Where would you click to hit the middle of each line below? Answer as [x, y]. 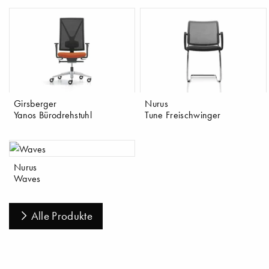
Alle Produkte [62, 216]
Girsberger [35, 103]
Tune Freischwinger [183, 114]
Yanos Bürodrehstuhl [53, 114]
